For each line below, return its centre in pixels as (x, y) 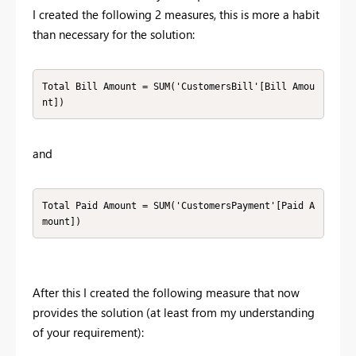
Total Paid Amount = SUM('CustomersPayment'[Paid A (178, 205)
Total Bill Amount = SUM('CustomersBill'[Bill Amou (178, 86)
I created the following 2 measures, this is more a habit (176, 15)
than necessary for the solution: (114, 35)
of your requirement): (88, 333)
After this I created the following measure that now (166, 293)
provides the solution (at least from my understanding (174, 313)
